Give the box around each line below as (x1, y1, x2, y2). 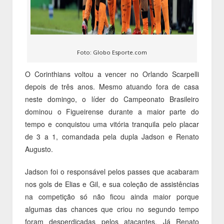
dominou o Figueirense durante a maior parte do (25, 106, 199, 116)
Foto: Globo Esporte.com (77, 48, 147, 56)
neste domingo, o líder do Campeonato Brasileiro (25, 94, 199, 104)
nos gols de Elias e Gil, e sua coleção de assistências (25, 179, 199, 189)
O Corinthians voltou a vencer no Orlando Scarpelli (25, 69, 199, 79)
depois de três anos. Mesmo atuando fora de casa (25, 81, 199, 91)
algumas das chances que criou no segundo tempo (25, 204, 199, 214)
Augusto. (25, 144, 53, 154)
